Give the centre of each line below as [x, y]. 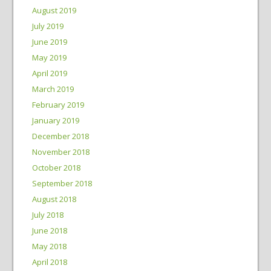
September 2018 [62, 183]
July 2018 [47, 215]
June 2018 [49, 230]
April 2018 [49, 262]
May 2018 [49, 246]
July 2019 [47, 26]
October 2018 [56, 168]
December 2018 [60, 136]
